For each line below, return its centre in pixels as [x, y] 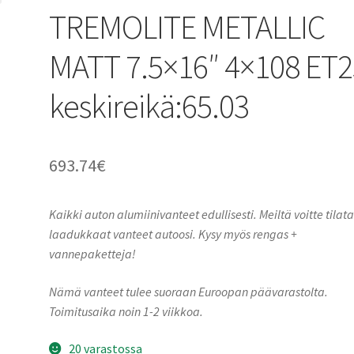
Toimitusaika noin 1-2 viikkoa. [126, 311]
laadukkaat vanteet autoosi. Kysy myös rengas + [173, 233]
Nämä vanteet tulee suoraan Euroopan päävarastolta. [189, 291]
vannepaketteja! [93, 253]
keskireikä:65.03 [149, 105]
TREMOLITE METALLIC [187, 26]
